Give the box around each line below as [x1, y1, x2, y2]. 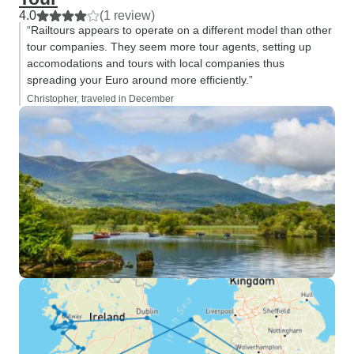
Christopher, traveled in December [27, 93, 174, 104]
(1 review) [100, 9, 155, 22]
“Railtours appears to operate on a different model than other [27, 24, 332, 36]
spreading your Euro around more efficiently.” [27, 73, 253, 86]
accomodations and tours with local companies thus [27, 57, 284, 70]
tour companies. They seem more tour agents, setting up [27, 40, 311, 53]
